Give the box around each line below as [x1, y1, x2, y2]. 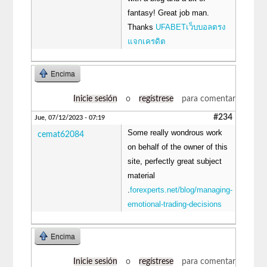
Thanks [128, 22, 156, 32]
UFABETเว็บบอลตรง [156, 22, 226, 32]
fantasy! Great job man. [128, 8, 210, 17]
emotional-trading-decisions [128, 199, 222, 209]
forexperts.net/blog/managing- [130, 185, 233, 194]
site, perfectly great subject [128, 156, 222, 166]
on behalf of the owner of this [128, 142, 228, 151]
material [128, 170, 156, 180]
